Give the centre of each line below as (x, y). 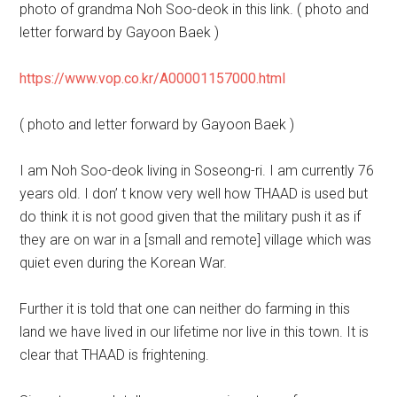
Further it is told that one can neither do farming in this (185, 309)
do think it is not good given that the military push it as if (191, 217)
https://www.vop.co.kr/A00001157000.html (153, 78)
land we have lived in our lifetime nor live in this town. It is (195, 332)
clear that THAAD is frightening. (115, 355)
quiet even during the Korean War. (124, 263)
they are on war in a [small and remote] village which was (196, 240)
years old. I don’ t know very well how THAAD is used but (194, 194)
